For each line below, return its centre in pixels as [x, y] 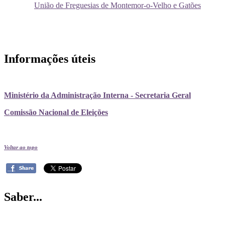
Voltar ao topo [21, 148]
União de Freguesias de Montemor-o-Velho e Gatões [118, 6]
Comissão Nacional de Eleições [56, 113]
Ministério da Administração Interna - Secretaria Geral [97, 95]
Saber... [23, 197]
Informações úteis [50, 59]
